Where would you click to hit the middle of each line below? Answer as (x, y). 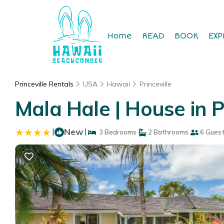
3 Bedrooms (116, 132)
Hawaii (118, 84)
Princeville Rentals (45, 84)
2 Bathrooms (167, 132)
